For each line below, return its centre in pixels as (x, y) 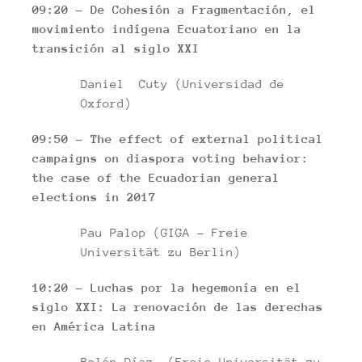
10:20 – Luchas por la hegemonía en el (167, 287)
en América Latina (123, 326)
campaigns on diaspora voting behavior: (170, 158)
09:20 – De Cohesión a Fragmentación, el (174, 9)
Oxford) (106, 103)
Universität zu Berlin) (161, 252)
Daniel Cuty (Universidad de (183, 84)
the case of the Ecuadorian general (156, 177)
